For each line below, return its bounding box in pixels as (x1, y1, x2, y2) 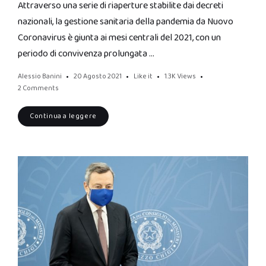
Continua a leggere (30, 110, 97, 122)
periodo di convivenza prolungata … (18, 46, 154, 61)
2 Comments (18, 82, 59, 94)
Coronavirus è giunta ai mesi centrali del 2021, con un (18, 30, 221, 45)
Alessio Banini (18, 70, 62, 82)
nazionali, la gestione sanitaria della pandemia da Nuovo (18, 14, 233, 29)
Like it (134, 70, 153, 82)
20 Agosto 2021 (74, 70, 122, 82)
